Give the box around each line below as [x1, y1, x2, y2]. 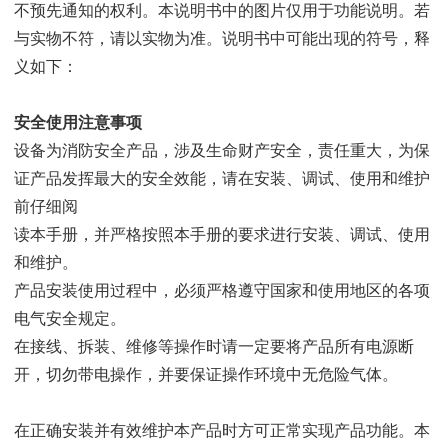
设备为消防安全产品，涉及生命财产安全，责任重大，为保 [14, 141, 430, 159]
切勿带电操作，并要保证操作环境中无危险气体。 [46, 365, 398, 383]
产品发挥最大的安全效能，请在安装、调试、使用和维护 [30, 169, 430, 187]
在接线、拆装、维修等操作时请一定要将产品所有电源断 [14, 337, 414, 355]
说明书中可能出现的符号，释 [222, 29, 430, 47]
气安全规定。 [30, 309, 126, 327]
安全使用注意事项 [14, 113, 142, 131]
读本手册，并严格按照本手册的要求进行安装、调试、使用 [14, 225, 430, 243]
